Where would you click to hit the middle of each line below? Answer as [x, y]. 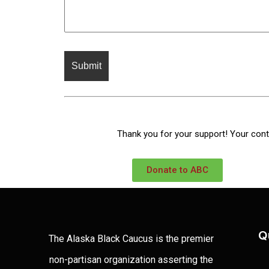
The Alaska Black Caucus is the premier [131, 239]
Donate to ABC [177, 170]
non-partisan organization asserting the [131, 260]
